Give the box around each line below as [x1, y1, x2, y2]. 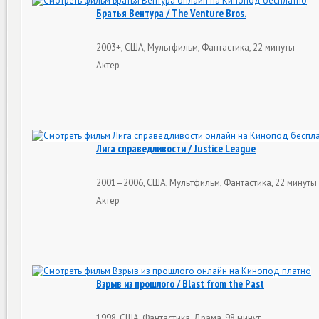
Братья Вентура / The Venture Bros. [96, 6, 246, 20]
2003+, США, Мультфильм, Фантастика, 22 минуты [96, 41, 295, 53]
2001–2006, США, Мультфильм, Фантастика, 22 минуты [96, 176, 317, 189]
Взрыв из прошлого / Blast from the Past [96, 277, 264, 291]
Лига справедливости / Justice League [96, 142, 256, 155]
